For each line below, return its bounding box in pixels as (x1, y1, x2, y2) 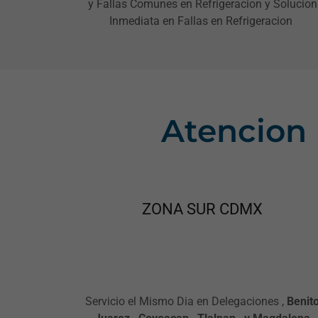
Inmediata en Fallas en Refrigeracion (109, 13, 296, 28)
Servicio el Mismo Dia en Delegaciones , (85, 294, 287, 308)
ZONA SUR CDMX (142, 199, 263, 218)
